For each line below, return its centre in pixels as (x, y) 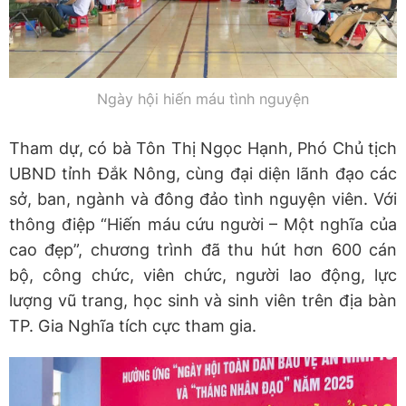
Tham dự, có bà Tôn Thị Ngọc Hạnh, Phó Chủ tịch (203, 148)
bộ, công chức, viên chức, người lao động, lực (203, 275)
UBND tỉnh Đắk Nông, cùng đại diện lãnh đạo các (203, 173)
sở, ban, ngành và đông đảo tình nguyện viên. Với (203, 198)
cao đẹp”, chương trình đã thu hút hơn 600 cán (203, 249)
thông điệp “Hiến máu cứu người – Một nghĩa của (203, 224)
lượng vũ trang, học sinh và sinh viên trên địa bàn (203, 300)
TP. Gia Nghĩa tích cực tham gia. (133, 325)
